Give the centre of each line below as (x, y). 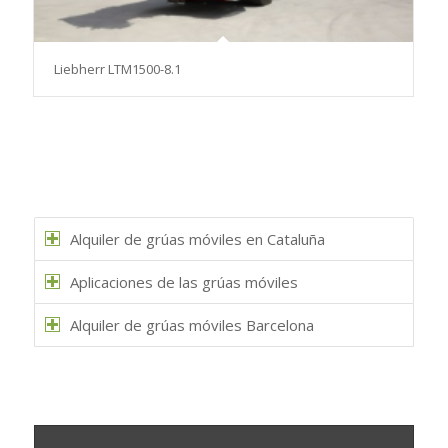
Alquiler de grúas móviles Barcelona (191, 324)
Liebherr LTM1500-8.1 (117, 68)
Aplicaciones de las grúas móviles (183, 281)
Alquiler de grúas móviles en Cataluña (197, 238)
